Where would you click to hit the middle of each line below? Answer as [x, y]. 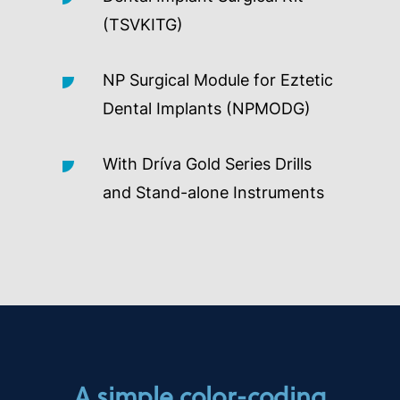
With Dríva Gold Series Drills [207, 164]
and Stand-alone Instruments [213, 193]
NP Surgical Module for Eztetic [218, 80]
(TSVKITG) [143, 25]
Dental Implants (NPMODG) [207, 109]
